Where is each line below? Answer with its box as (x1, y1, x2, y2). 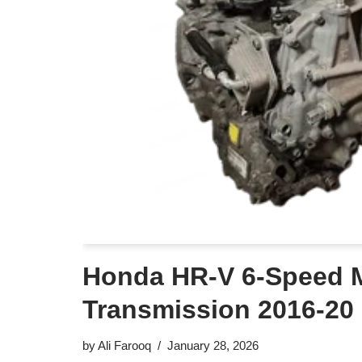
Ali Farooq (98, 338, 151, 352)
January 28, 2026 (167, 338, 259, 352)
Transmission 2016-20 (82, 294, 354, 324)
